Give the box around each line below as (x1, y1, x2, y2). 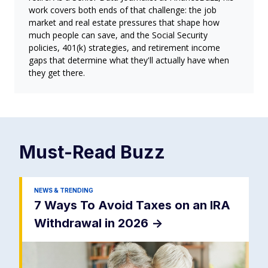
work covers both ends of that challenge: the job (29, 4, 217, 16)
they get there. (29, 67, 85, 79)
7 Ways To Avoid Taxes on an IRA (34, 198, 230, 213)
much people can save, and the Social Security (29, 29, 208, 41)
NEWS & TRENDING (34, 187, 93, 194)
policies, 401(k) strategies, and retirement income (29, 42, 220, 54)
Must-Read (19, 141, 120, 163)
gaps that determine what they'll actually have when (29, 54, 229, 66)
